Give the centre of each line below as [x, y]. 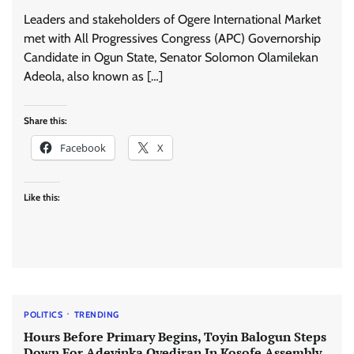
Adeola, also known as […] [93, 76]
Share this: [45, 120]
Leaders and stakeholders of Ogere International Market [172, 19]
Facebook [83, 147]
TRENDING [96, 314]
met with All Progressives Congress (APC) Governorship [172, 38]
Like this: [42, 197]
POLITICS [43, 314]
